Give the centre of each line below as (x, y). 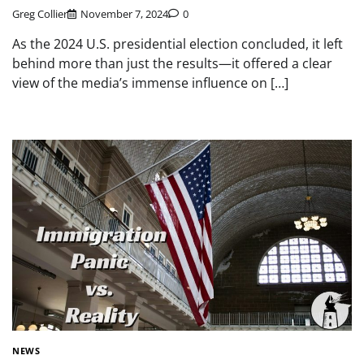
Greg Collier (40, 13)
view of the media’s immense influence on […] (150, 82)
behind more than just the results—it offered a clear (172, 63)
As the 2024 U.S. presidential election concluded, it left (178, 43)
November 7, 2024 (124, 13)
